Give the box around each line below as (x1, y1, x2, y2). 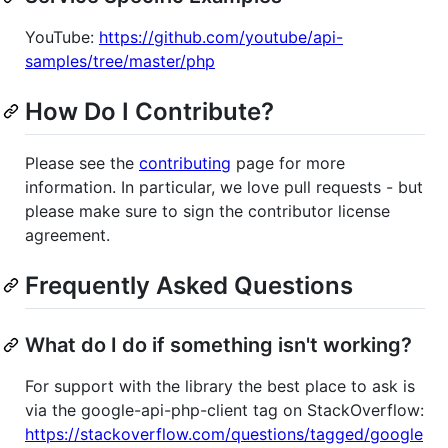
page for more (231, 152, 345, 173)
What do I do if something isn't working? (25, 332, 412, 357)
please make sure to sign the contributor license (25, 200, 390, 221)
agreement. (25, 224, 110, 245)
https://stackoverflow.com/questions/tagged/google (25, 423, 423, 444)
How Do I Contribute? (25, 96, 274, 126)
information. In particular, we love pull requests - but (25, 176, 423, 197)
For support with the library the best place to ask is (25, 375, 415, 396)
